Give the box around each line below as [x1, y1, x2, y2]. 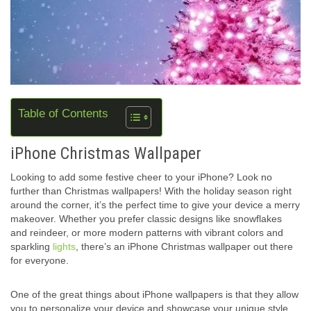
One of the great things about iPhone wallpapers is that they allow [10, 289, 299, 301]
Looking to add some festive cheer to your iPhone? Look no [10, 171, 272, 183]
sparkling [10, 241, 53, 253]
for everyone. [10, 255, 69, 267]
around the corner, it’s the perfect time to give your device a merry [10, 199, 300, 211]
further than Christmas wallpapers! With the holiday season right [10, 185, 292, 197]
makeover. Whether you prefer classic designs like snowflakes [10, 213, 282, 225]
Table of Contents [18, 107, 108, 121]
